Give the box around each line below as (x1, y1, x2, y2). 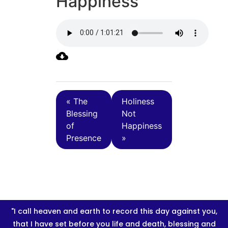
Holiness (122, 96, 154, 106)
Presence (66, 132, 101, 143)
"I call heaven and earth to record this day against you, (11, 206, 217, 216)
